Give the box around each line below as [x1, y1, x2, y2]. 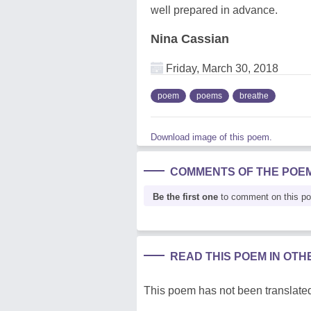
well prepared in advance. [151, 3, 278, 16]
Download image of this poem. [151, 131, 272, 142]
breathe [239, 90, 269, 101]
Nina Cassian [151, 31, 229, 46]
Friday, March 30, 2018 [163, 62, 278, 74]
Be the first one [153, 191, 218, 202]
